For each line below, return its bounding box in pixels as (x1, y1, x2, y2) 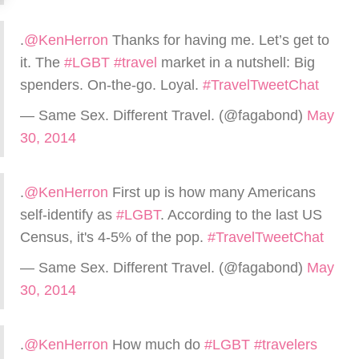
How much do (108, 337, 204, 353)
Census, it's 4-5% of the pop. (20, 229, 208, 245)
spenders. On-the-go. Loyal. (20, 77, 203, 93)
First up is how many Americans (108, 184, 316, 200)
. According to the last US (160, 207, 322, 223)
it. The (20, 54, 64, 71)
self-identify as (20, 207, 116, 223)
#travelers (254, 337, 317, 353)
